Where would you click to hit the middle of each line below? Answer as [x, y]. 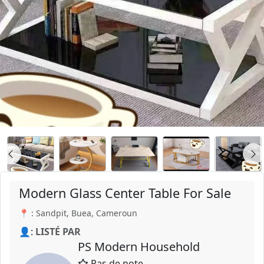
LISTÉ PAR [58, 232]
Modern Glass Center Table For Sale [125, 193]
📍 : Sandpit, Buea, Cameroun [78, 213]
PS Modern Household [139, 247]
